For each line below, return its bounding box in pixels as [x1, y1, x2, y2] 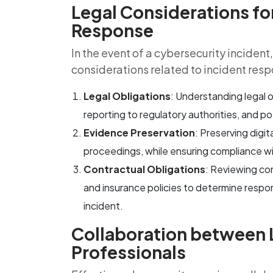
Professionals [71, 241, 186, 263]
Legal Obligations [83, 90, 171, 102]
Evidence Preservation [83, 126, 195, 139]
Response [71, 19, 154, 41]
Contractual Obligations [83, 163, 205, 175]
